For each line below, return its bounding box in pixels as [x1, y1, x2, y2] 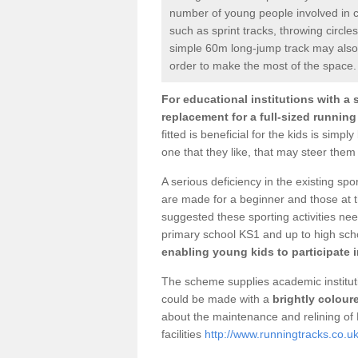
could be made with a [161, 292, 272, 305]
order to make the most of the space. [169, 58, 356, 72]
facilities [161, 327, 205, 340]
